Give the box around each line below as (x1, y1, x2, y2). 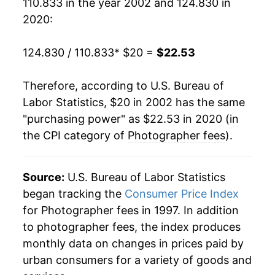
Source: (23, 171, 64, 184)
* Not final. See (23, 7, 96, 20)
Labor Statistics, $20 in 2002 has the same (23, 96, 245, 109)
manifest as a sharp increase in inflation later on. (23, 66, 248, 79)
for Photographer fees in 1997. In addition (23, 204, 239, 217)
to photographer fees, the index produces (23, 220, 241, 234)
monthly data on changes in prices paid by (23, 237, 244, 250)
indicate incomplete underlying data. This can (23, 52, 234, 64)
